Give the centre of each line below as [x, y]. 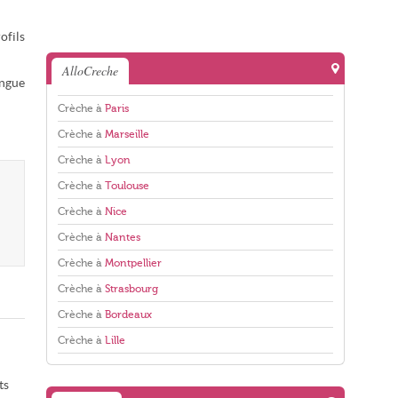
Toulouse [127, 186]
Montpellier [133, 263]
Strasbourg [131, 289]
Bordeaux [128, 314]
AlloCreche [90, 71]
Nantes [123, 237]
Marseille [127, 134]
